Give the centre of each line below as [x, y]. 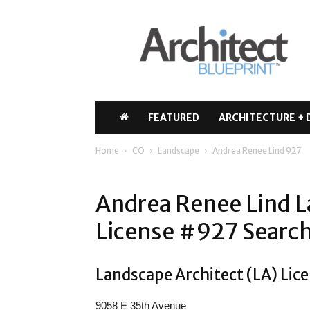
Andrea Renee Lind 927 [257, 151]
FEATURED [174, 118]
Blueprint [153, 40]
